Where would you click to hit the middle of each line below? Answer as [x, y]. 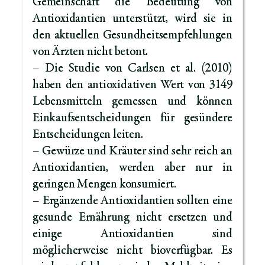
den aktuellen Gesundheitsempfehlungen [132, 36]
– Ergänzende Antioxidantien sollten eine [132, 202]
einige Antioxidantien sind [132, 235]
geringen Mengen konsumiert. [104, 185]
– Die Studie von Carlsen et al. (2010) [132, 69]
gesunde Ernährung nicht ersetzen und [132, 218]
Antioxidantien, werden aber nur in [132, 169]
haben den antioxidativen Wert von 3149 [132, 86]
